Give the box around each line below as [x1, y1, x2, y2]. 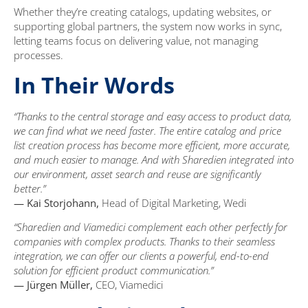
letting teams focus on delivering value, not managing [14, 33, 258, 47]
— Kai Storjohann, [14, 196, 102, 210]
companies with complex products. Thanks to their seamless [14, 234, 275, 249]
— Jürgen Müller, [14, 278, 96, 292]
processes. [14, 47, 63, 62]
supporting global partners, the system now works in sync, [14, 19, 282, 33]
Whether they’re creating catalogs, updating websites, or [14, 4, 272, 19]
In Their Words [14, 70, 175, 100]
